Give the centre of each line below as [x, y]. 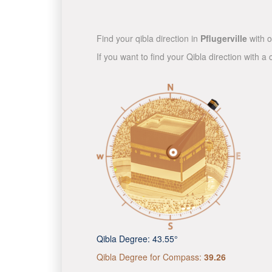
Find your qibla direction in [148, 38]
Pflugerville [224, 38]
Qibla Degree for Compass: [150, 257]
